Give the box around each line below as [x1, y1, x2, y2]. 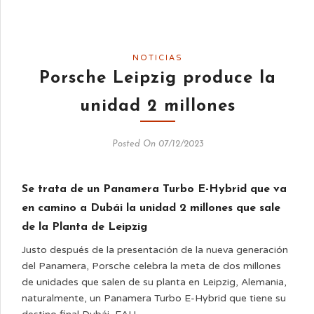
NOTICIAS [132, 53, 183, 62]
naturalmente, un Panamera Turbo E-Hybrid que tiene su [22, 292, 286, 304]
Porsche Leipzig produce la [39, 70, 276, 87]
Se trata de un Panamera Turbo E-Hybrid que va [22, 184, 287, 195]
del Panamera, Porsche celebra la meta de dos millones [22, 260, 281, 272]
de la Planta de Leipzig [22, 221, 147, 233]
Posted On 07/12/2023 [111, 139, 204, 149]
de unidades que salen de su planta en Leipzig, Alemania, [22, 276, 287, 288]
